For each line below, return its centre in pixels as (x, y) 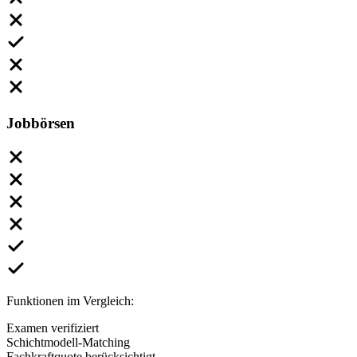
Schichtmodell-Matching (68, 342)
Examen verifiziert (53, 328)
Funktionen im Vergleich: (70, 300)
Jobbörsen (41, 123)
